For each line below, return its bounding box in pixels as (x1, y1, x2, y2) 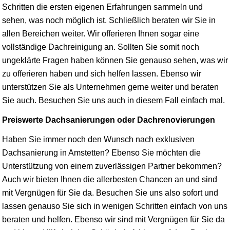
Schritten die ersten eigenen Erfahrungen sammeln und (2, 2, 203, 11)
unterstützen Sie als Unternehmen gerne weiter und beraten (2, 82, 219, 91)
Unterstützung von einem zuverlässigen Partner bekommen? (2, 161, 222, 170)
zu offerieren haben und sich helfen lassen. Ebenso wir (2, 69, 201, 78)
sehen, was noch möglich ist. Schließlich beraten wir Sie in (2, 15, 216, 25)
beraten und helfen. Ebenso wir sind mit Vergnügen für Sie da (2, 215, 225, 224)
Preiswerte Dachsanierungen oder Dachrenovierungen (2, 115, 215, 124)
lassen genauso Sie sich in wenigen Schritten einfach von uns (2, 201, 227, 210)
